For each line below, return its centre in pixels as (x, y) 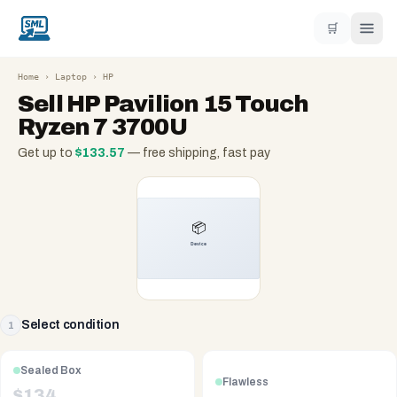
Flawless (245, 381)
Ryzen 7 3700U (102, 127)
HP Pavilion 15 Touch (188, 104)
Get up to (47, 153)
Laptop (71, 77)
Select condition (70, 325)
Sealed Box (51, 370)
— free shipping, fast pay (198, 153)
